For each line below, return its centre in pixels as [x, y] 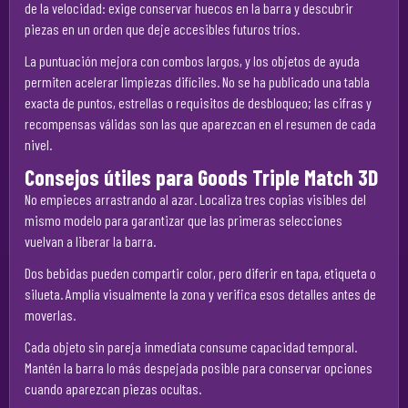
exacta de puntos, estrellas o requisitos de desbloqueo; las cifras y [198, 102]
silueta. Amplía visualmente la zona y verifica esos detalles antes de [200, 294]
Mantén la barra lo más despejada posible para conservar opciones [199, 367]
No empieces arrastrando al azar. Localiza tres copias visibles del [195, 199]
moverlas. [50, 315]
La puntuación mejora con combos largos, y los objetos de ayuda [192, 61]
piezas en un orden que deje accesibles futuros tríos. [162, 29]
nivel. [38, 144]
